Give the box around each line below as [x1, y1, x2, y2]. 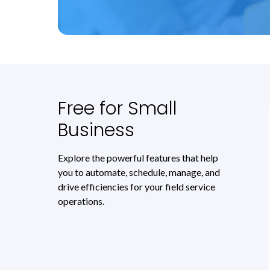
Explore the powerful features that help [58, 151, 218, 163]
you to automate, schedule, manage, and [58, 166, 220, 178]
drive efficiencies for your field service [58, 180, 215, 192]
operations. [58, 195, 104, 207]
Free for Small [58, 95, 177, 121]
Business [58, 117, 134, 143]
